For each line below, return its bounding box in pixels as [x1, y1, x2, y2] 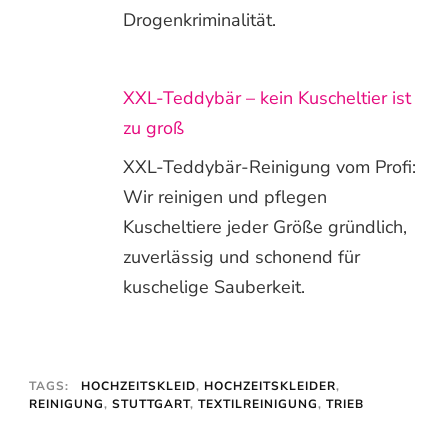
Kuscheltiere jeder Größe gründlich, [123, 214, 407, 239]
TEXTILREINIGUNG [198, 395, 318, 412]
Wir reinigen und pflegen [123, 184, 327, 209]
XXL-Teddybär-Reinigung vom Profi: [123, 154, 416, 179]
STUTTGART [112, 395, 190, 412]
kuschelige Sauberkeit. [123, 274, 305, 299]
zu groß [123, 115, 184, 140]
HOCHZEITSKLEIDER [204, 377, 336, 394]
